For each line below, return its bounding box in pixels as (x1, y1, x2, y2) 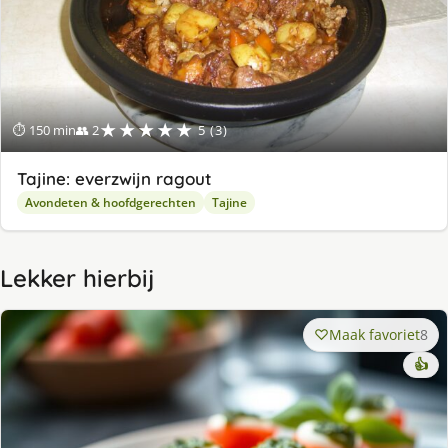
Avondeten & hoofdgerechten (25, 194, 196, 212)
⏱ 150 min (13, 121, 76, 140)
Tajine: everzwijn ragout (17, 168, 212, 190)
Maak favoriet (329, 325, 420, 345)
